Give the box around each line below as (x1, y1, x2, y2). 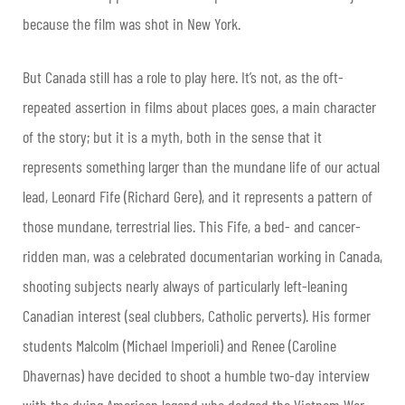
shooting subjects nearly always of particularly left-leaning (23, 275, 347, 296)
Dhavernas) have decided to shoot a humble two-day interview (23, 364, 370, 385)
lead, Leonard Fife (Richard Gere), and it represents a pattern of (23, 185, 372, 206)
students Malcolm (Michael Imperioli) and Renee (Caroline (23, 334, 336, 355)
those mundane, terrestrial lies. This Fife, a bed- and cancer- (23, 215, 361, 236)
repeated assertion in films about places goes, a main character (23, 96, 376, 117)
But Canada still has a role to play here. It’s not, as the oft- (23, 66, 344, 87)
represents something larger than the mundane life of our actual (23, 155, 380, 176)
